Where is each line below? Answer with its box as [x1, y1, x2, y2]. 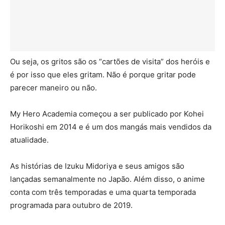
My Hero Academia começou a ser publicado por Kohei [10, 108, 204, 119]
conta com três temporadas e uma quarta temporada [10, 187, 196, 197]
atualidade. [10, 135, 49, 145]
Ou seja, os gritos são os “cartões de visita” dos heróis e [10, 56, 210, 66]
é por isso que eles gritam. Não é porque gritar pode [10, 69, 196, 79]
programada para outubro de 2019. [10, 200, 133, 210]
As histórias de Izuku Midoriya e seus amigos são [10, 161, 184, 171]
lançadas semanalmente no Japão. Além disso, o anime [10, 174, 205, 184]
